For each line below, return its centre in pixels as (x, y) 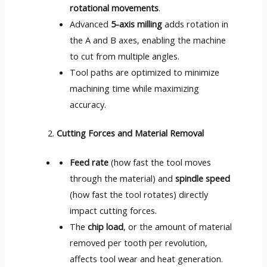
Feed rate (89, 162)
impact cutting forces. (114, 211)
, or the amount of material (178, 227)
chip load (106, 227)
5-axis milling (137, 24)
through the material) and (123, 178)
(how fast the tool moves (160, 162)
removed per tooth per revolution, (139, 243)
